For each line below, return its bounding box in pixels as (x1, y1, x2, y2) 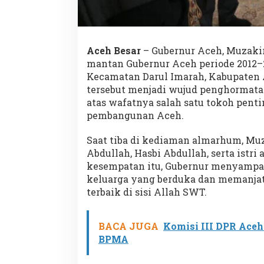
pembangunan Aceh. (87, 108, 184, 121)
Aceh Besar (87, 44, 143, 57)
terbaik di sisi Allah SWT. (87, 185, 207, 198)
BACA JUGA (98, 219, 159, 232)
